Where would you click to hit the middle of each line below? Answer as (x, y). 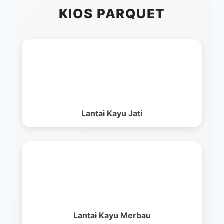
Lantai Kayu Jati (112, 113)
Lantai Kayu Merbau (112, 215)
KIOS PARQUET (112, 13)
